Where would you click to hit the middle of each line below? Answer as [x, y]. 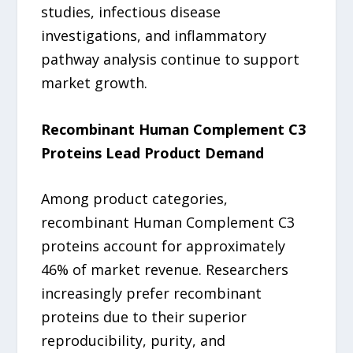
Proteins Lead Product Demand [153, 152]
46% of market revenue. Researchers [165, 270]
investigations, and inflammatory [154, 35]
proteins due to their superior [144, 317]
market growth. [95, 82]
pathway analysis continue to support [171, 59]
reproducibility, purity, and [134, 341]
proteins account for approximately [163, 246]
